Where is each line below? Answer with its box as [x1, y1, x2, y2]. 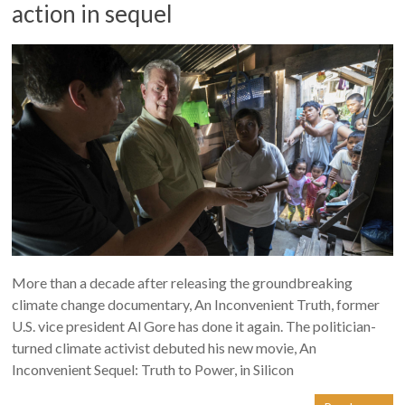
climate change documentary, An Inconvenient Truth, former [12, 296, 381, 314]
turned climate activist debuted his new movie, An [12, 339, 317, 357]
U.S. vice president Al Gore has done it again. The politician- [12, 317, 377, 335]
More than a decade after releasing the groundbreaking [12, 274, 353, 292]
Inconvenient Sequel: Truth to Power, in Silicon [12, 361, 295, 379]
